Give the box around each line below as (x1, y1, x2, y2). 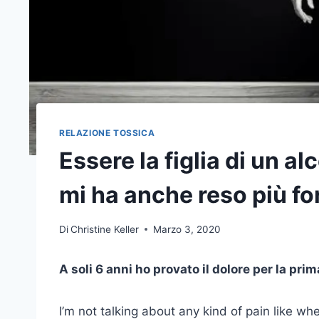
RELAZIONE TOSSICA (59, 127, 155, 139)
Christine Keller (70, 223, 140, 235)
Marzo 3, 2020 (153, 223, 221, 235)
